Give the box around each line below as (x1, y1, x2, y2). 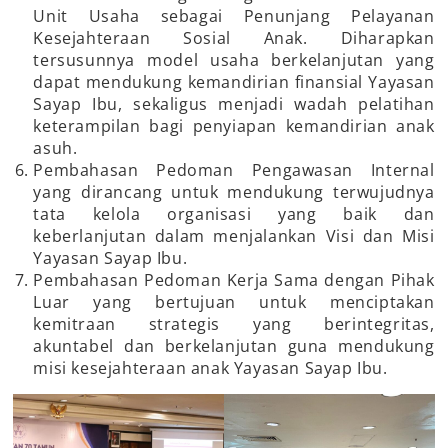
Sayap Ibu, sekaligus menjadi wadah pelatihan (33, 93, 435, 116)
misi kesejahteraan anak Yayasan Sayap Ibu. (33, 357, 388, 380)
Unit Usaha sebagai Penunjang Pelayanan (33, 5, 435, 28)
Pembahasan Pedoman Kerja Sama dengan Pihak (33, 269, 435, 292)
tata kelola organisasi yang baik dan (33, 203, 435, 226)
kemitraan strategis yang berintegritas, (33, 313, 435, 336)
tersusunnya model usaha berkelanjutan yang (33, 49, 435, 72)
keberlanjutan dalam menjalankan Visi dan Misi (33, 225, 435, 248)
